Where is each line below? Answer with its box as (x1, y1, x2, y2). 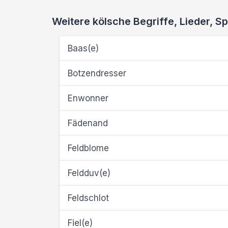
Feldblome (68, 143, 109, 153)
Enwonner (68, 93, 108, 103)
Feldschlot (68, 193, 109, 203)
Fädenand (68, 118, 108, 128)
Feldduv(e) (68, 168, 110, 178)
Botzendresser (68, 68, 126, 78)
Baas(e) (68, 43, 99, 53)
